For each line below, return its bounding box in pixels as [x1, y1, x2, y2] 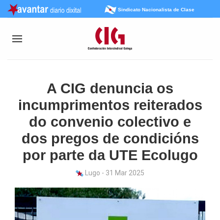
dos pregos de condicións [21, 131, 199, 146]
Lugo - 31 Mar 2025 [83, 169, 144, 177]
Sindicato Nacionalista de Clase [117, 6, 194, 12]
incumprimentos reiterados [18, 97, 202, 113]
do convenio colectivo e [29, 114, 191, 130]
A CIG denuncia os [47, 81, 173, 96]
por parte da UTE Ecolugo [22, 147, 198, 163]
